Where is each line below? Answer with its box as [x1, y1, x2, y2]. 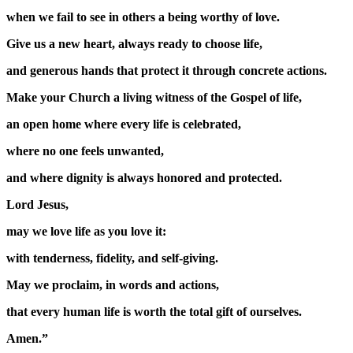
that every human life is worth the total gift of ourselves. [6, 304, 302, 318]
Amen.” [6, 331, 48, 345]
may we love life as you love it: [6, 224, 166, 238]
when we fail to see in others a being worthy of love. [6, 9, 280, 24]
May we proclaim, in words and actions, [6, 277, 219, 292]
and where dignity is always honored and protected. [6, 170, 282, 184]
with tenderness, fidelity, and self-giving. [6, 251, 218, 265]
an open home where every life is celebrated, [6, 117, 241, 131]
